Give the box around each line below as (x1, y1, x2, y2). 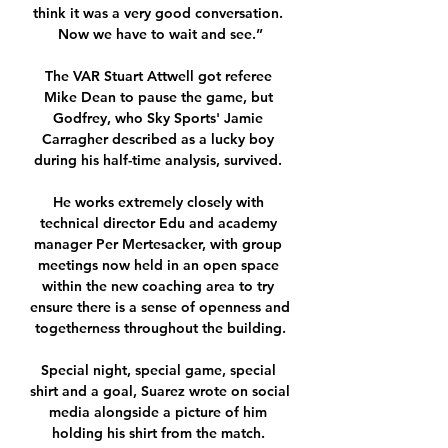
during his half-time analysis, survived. (34, 151, 286, 170)
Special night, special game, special (40, 361, 276, 380)
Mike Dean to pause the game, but (43, 88, 273, 107)
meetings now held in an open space (37, 256, 279, 275)
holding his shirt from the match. (51, 424, 269, 443)
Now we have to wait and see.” (57, 25, 263, 44)
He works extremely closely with (52, 193, 264, 212)
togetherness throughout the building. (34, 319, 286, 338)
